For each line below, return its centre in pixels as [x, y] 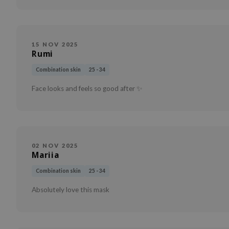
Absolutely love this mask [71, 190]
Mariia [45, 155]
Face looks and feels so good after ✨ [87, 89]
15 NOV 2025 [55, 44]
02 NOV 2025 [55, 146]
